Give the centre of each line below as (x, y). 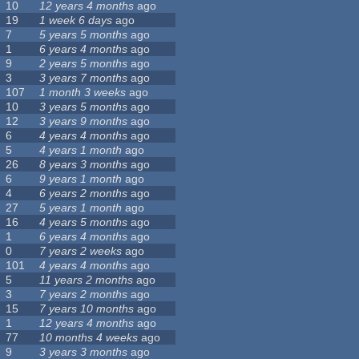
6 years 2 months (84, 194)
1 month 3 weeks (83, 93)
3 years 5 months (84, 107)
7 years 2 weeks (81, 251)
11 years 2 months (87, 280)
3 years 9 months (84, 121)
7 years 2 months (84, 294)
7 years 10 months (87, 309)
